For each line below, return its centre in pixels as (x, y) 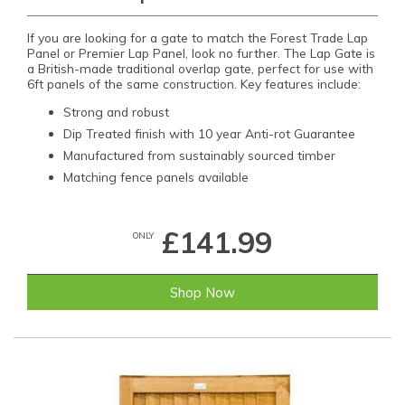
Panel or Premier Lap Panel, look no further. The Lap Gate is (201, 52)
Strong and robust (116, 111)
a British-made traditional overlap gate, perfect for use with (200, 68)
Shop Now (202, 293)
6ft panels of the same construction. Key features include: (194, 83)
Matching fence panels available (156, 176)
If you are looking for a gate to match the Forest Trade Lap (198, 37)
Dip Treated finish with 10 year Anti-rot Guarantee (209, 133)
